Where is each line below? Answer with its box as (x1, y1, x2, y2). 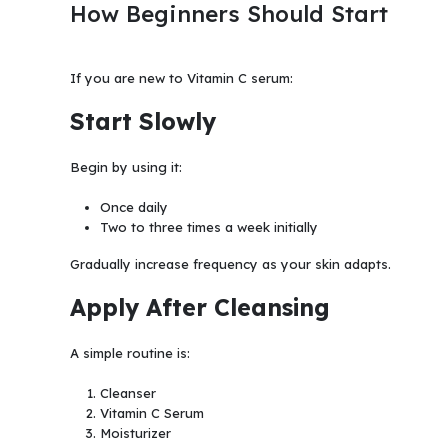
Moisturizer (99, 425, 171, 442)
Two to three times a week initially (99, 219, 318, 236)
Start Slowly (70, 106, 216, 136)
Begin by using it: (70, 158, 182, 175)
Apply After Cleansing (70, 292, 330, 322)
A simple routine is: (70, 344, 190, 361)
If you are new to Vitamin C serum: (70, 70, 293, 87)
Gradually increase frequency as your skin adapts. (70, 256, 391, 273)
